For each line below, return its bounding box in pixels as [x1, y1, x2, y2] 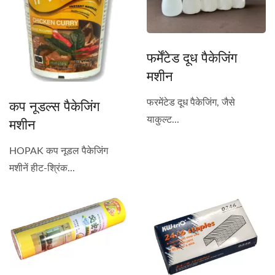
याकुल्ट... [147, 115, 179, 125]
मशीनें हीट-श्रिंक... [9, 163, 75, 174]
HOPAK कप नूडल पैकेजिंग [9, 146, 108, 157]
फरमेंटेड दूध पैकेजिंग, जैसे [147, 98, 235, 108]
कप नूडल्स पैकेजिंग [9, 96, 99, 115]
